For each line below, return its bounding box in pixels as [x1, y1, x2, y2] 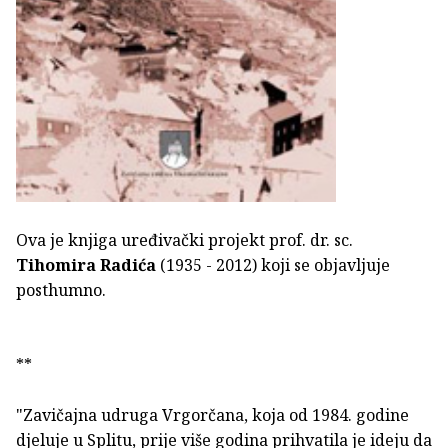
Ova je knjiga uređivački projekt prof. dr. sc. [16, 228, 353, 251]
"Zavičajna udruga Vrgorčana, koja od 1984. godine [16, 403, 409, 426]
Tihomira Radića [16, 253, 156, 276]
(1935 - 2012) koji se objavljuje [156, 253, 390, 276]
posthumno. [16, 278, 106, 301]
